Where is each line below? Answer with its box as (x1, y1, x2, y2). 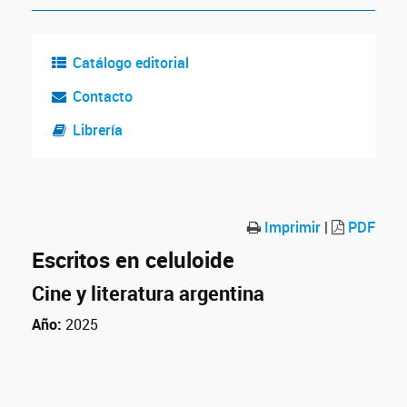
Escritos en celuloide (32, 245, 234, 274)
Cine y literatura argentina (32, 280, 264, 306)
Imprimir (261, 217, 321, 237)
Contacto (72, 86, 133, 106)
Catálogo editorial (72, 53, 189, 73)
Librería (72, 120, 123, 140)
